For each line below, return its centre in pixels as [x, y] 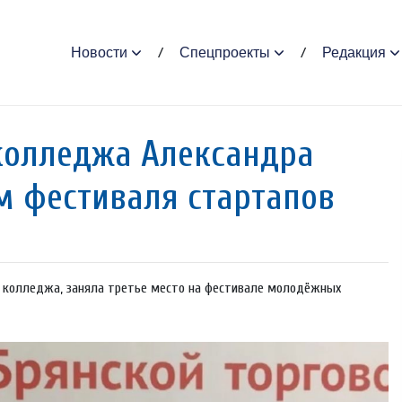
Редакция [354, 52]
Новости [99, 52]
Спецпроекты [224, 52]
